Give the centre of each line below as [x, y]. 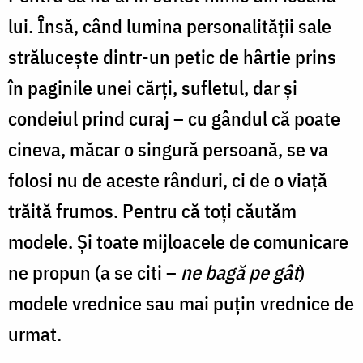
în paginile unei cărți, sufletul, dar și [153, 87]
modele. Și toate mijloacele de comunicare [178, 241]
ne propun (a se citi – [94, 272]
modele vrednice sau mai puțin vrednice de [181, 303]
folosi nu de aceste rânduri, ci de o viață [168, 179]
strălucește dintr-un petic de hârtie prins [172, 56]
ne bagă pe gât [240, 272]
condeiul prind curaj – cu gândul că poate [174, 118]
